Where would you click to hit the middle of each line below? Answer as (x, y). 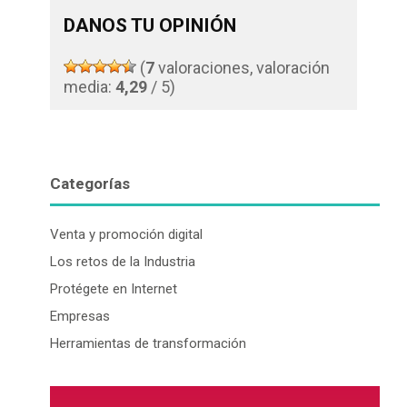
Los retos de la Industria (123, 261)
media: (89, 86)
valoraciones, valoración (242, 67)
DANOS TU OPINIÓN (150, 25)
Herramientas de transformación (148, 343)
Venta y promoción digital (126, 234)
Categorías (90, 183)
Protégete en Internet (114, 288)
